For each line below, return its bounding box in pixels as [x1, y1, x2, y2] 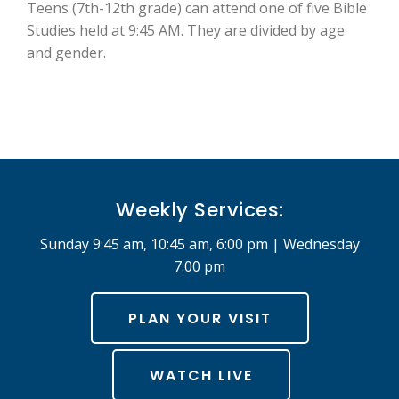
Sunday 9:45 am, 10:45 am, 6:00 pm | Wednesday [39, 234, 360, 254]
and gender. [27, 43, 106, 62]
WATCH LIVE [150, 365, 253, 386]
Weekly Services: [115, 196, 284, 224]
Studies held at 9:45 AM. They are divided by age [27, 20, 345, 40]
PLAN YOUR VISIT [127, 308, 272, 329]
